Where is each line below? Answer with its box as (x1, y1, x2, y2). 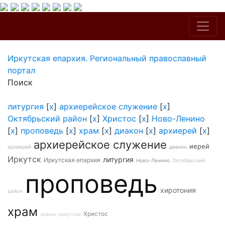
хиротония (160, 186, 196, 194)
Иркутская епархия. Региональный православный (8, 53, 206, 63)
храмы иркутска (40, 211, 81, 217)
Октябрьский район (8, 114, 87, 124)
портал (8, 65, 35, 75)
